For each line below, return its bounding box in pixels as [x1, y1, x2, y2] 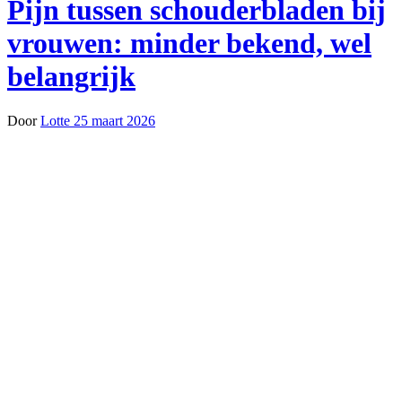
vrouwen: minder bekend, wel [7, 27, 371, 60]
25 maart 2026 [74, 112, 155, 128]
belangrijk [7, 60, 135, 93]
